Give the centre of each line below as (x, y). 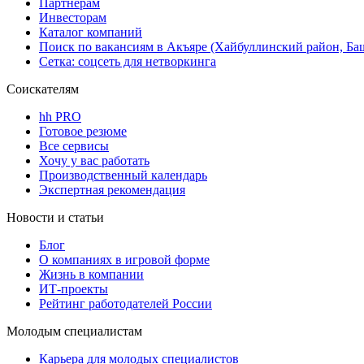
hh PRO (60, 116)
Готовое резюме (83, 131)
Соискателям (43, 89)
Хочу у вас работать (94, 160)
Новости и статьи (55, 217)
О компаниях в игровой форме (124, 259)
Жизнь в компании (91, 274)
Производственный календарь (123, 175)
